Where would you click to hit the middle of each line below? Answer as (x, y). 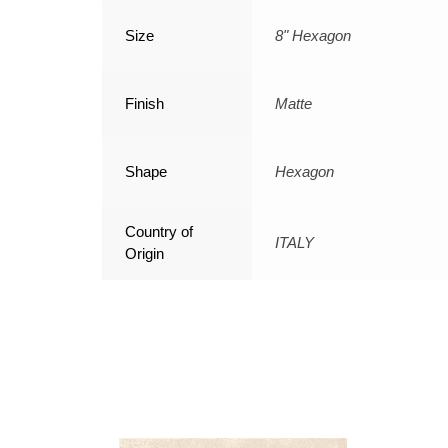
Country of (159, 232)
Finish (144, 104)
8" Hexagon (313, 36)
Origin (144, 254)
